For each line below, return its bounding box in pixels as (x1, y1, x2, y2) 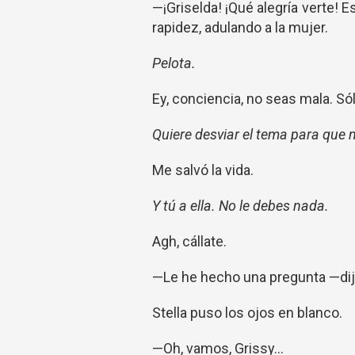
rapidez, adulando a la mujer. (152, 19, 328, 36)
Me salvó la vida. (152, 162, 254, 178)
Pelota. (152, 55, 196, 71)
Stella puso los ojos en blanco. (152, 304, 342, 321)
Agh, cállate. (152, 233, 227, 250)
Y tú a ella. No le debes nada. (152, 197, 329, 214)
